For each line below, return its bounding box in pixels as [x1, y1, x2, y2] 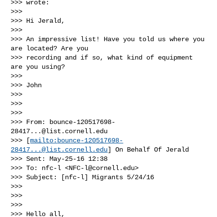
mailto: [30, 136, 58, 144]
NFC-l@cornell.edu [69, 164, 135, 172]
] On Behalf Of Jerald [108, 145, 189, 154]
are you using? [11, 62, 65, 71]
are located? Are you [11, 44, 93, 52]
